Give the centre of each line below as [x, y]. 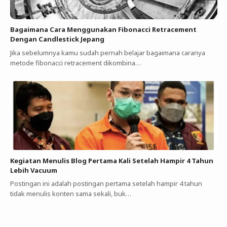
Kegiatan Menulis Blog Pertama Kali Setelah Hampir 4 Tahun [111, 160]
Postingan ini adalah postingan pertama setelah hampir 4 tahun [106, 184]
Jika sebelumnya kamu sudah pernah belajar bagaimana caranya [107, 52]
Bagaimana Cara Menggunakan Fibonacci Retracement [103, 30]
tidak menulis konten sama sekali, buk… [70, 194]
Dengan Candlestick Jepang [57, 39]
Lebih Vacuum [33, 170]
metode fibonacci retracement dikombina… [75, 63]
